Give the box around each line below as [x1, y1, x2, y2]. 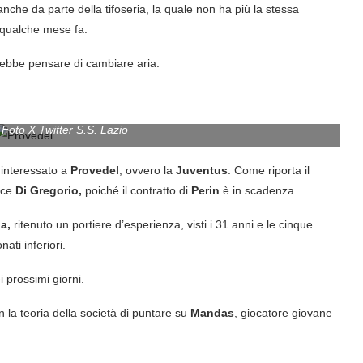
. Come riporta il [228, 163, 310, 177]
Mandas [190, 305, 234, 319]
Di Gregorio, [15, 183, 85, 197]
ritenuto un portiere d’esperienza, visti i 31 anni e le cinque [11, 217, 313, 231]
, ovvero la [119, 163, 173, 177]
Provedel [70, 163, 119, 177]
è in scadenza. [220, 183, 297, 197]
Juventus [173, 163, 228, 177]
